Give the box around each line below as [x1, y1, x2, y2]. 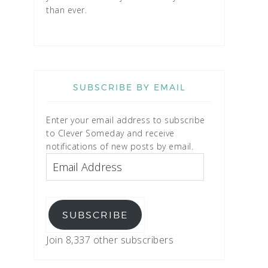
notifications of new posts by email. [46, 141, 193, 152]
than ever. [46, 4, 87, 16]
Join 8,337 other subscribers [46, 233, 173, 246]
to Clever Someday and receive [46, 127, 175, 139]
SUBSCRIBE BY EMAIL [73, 82, 185, 92]
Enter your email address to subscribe [46, 114, 205, 126]
